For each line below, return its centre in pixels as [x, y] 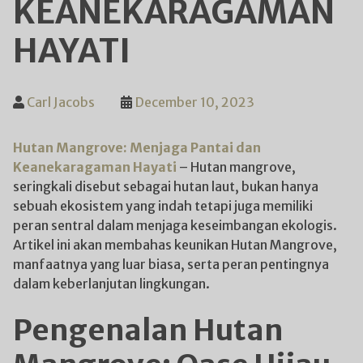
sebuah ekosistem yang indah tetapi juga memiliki [163, 205]
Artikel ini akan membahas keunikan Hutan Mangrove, [175, 244]
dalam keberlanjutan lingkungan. [111, 283]
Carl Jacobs [61, 102]
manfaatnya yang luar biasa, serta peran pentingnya [171, 264]
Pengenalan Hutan [148, 330]
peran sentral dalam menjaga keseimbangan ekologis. [175, 225]
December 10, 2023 [195, 102]
